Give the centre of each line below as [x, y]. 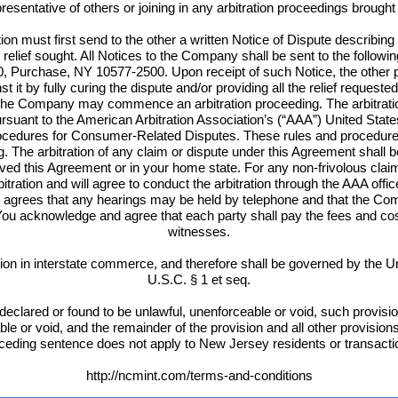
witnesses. [199, 231]
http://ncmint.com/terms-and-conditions [199, 375]
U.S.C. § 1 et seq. [199, 279]
